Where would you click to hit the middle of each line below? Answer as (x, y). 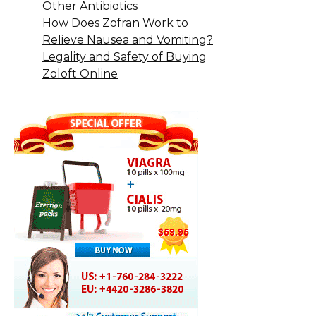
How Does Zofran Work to (115, 23)
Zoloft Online (80, 74)
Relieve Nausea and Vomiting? (128, 40)
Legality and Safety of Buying (124, 57)
